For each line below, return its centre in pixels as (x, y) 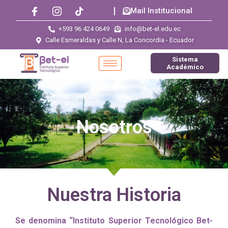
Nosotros (114, 127)
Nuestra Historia (114, 195)
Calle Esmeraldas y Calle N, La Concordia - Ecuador (119, 40)
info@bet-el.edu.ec (152, 29)
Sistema (185, 59)
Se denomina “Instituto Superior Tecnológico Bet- (114, 221)
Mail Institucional (161, 11)
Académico (185, 67)
